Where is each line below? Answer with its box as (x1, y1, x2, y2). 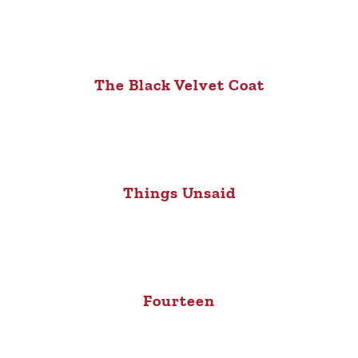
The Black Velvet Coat (93, 75, 265, 95)
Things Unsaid (122, 183, 236, 203)
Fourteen (143, 291, 215, 311)
